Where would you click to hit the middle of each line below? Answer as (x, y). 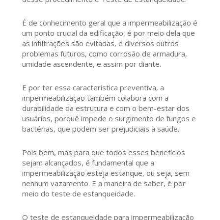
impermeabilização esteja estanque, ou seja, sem (106, 173)
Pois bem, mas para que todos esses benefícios (103, 152)
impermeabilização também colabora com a (95, 98)
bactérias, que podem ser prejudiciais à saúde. (100, 129)
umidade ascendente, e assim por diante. (91, 64)
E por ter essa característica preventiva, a (93, 88)
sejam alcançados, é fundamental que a (88, 163)
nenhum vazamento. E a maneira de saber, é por (104, 183)
